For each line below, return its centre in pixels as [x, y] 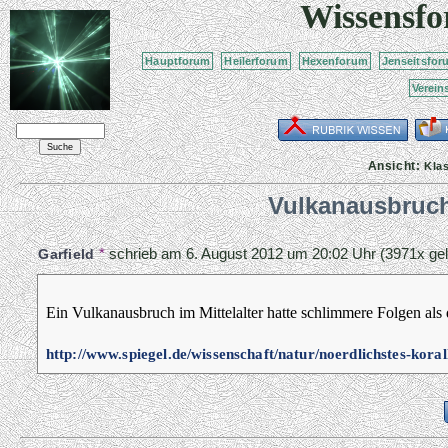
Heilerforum [256, 60]
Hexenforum [334, 60]
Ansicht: [396, 165]
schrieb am [147, 254]
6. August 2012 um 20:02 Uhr [280, 254]
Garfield [66, 254]
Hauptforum [178, 60]
